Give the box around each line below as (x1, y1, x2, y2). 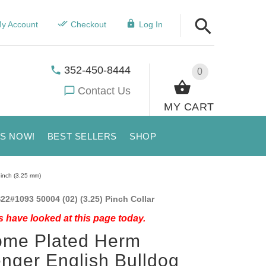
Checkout (70, 20, 106, 29)
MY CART (164, 100, 214, 113)
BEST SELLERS (47, 131, 117, 141)
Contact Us (78, 84, 131, 97)
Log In (138, 20, 163, 29)
